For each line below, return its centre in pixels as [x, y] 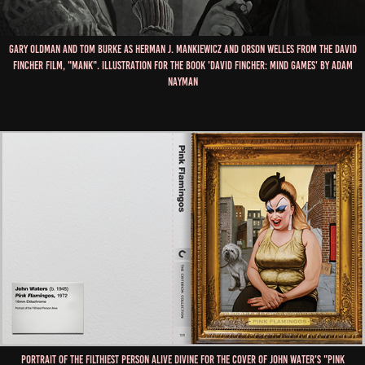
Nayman [182, 81]
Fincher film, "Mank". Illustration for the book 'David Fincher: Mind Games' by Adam [182, 65]
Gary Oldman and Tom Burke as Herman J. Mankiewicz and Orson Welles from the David [182, 49]
